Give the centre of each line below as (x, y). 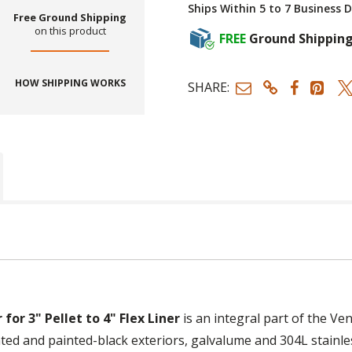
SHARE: (209, 88)
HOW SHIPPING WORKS (70, 83)
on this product (70, 31)
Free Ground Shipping (70, 18)
